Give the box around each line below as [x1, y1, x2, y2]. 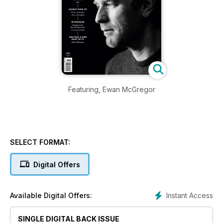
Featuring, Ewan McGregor [68, 85, 155, 94]
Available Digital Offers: [10, 191, 92, 200]
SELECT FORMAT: [10, 137, 70, 146]
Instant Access [166, 191, 213, 200]
